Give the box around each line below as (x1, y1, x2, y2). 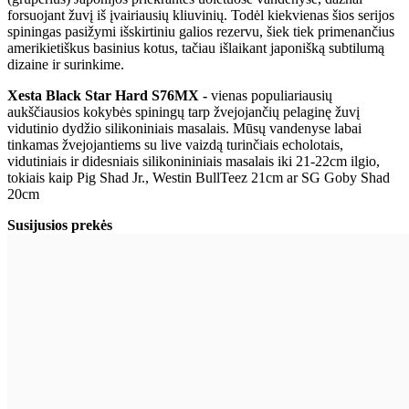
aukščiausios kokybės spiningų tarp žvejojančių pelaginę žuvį (7, 103, 360, 120)
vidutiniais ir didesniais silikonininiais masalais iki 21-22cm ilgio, (7, 152, 380, 169)
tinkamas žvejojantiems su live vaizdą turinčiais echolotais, (7, 136, 343, 152)
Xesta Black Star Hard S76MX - (7, 87, 211, 103)
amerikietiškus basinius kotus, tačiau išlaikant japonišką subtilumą (7, 39, 384, 56)
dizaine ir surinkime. (7, 56, 124, 72)
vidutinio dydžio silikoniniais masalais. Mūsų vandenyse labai (7, 120, 362, 136)
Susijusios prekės (7, 216, 112, 233)
